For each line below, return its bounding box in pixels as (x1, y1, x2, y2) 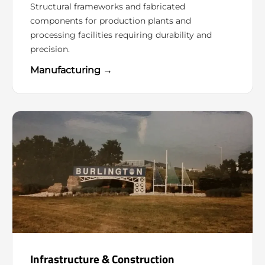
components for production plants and (30, 15, 191, 26)
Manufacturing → (30, 64, 112, 76)
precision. (30, 43, 70, 54)
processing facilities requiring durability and (30, 29, 212, 40)
